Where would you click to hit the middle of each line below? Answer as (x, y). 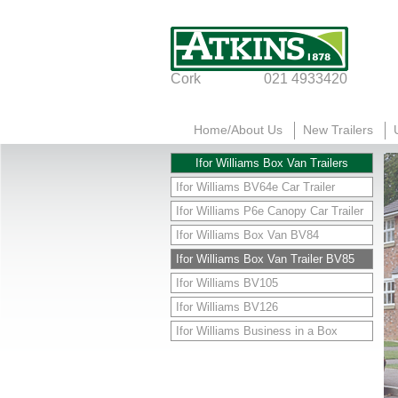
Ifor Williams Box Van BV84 (247, 235)
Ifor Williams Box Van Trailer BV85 (265, 259)
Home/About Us (238, 130)
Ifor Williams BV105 (227, 283)
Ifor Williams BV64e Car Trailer (255, 187)
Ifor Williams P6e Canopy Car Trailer (270, 211)
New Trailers (338, 130)
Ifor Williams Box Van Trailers (272, 163)
